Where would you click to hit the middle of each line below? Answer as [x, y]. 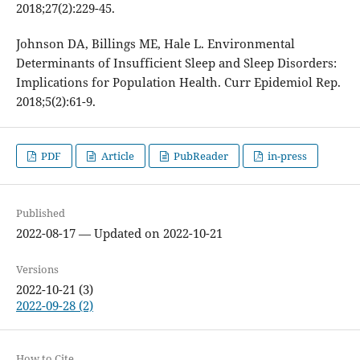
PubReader [199, 156]
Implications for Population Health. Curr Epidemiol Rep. [178, 82]
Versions [37, 270]
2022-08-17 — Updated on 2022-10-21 [119, 233]
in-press [286, 156]
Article [116, 156]
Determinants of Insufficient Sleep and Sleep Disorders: [176, 63]
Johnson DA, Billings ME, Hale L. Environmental [155, 44]
